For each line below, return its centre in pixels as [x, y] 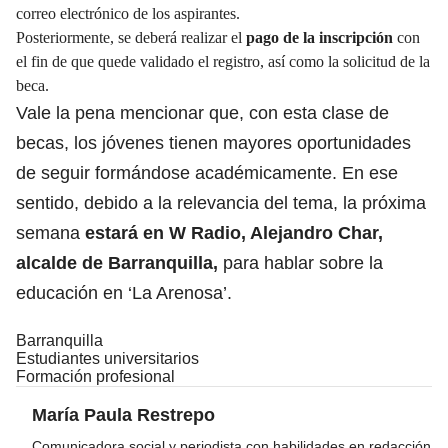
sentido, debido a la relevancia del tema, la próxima [221, 202]
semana [48, 232]
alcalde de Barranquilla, [119, 262]
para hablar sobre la [303, 262]
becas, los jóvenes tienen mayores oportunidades [213, 142]
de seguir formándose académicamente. [176, 172]
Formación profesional [95, 376]
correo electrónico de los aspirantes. [128, 13]
